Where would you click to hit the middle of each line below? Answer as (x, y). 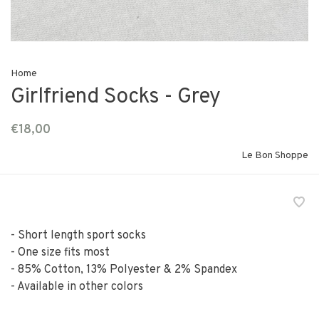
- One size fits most (60, 253)
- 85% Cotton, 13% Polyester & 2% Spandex (124, 270)
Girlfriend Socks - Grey (116, 98)
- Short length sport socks (78, 236)
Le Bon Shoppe (275, 156)
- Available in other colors (77, 287)
